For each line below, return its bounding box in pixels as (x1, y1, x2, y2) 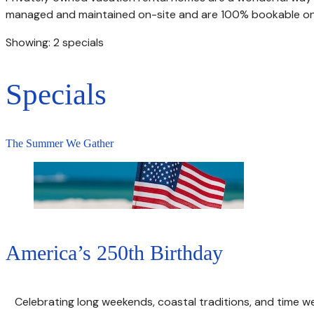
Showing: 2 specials (6, 34, 104, 50)
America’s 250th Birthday (6, 241, 223, 265)
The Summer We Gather (6, 137, 114, 150)
